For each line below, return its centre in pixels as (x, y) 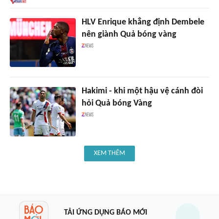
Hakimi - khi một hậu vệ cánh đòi (142, 91)
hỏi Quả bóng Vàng (117, 104)
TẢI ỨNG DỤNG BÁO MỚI (105, 212)
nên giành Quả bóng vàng (129, 34)
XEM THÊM (109, 153)
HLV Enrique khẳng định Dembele (143, 22)
